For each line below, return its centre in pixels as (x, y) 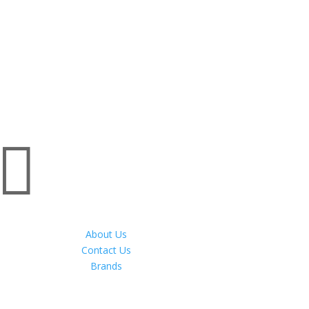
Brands (107, 266)
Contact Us (107, 250)
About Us (107, 234)
